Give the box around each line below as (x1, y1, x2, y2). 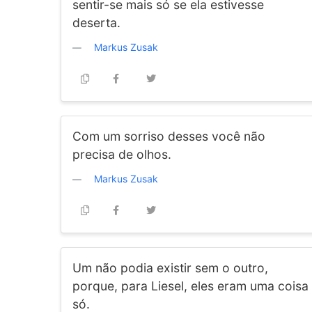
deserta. (72, 15, 120, 30)
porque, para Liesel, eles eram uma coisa (72, 279, 309, 293)
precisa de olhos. (72, 147, 171, 162)
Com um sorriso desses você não (72, 129, 265, 143)
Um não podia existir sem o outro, (72, 260, 268, 275)
